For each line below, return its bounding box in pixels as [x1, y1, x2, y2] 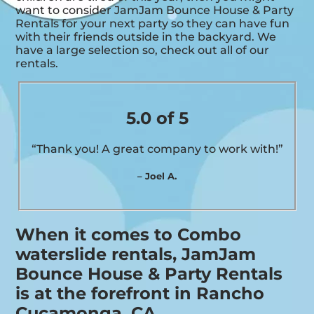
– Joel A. [137, 170, 177, 182]
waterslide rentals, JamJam [15, 243, 257, 264]
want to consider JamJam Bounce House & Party [15, 4, 294, 18]
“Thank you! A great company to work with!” [31, 142, 283, 156]
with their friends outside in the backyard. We [15, 30, 277, 44]
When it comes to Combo [15, 224, 242, 245]
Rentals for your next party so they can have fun [15, 17, 290, 31]
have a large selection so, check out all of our [15, 43, 270, 57]
